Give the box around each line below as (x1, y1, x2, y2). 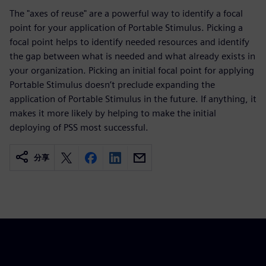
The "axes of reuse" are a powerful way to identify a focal (9, 8, 243, 19)
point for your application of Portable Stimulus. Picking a (9, 22, 243, 33)
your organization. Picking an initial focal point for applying (9, 65, 254, 76)
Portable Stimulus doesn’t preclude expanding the (9, 79, 215, 90)
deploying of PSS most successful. (9, 122, 148, 133)
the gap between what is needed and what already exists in (9, 50, 255, 62)
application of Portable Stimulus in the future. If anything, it (9, 93, 256, 104)
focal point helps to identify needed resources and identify (9, 36, 249, 47)
